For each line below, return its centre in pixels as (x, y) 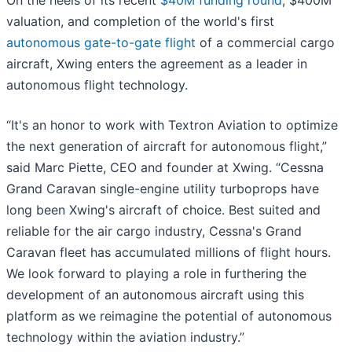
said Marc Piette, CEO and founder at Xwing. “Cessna (165, 168)
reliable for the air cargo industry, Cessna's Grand (154, 231)
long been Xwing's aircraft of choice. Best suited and (163, 210)
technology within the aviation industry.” (125, 337)
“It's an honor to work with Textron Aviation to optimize (172, 125)
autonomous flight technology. (99, 85)
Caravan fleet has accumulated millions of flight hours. (169, 253)
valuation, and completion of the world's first (140, 22)
